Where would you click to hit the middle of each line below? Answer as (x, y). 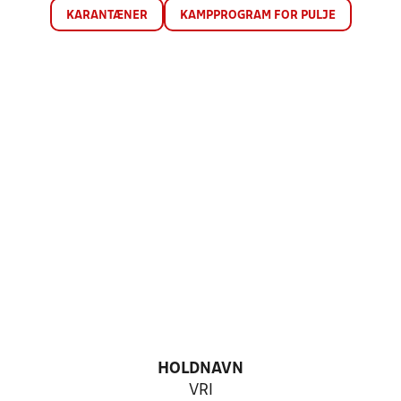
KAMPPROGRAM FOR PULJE (257, 16)
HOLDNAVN (200, 369)
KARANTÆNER (107, 16)
